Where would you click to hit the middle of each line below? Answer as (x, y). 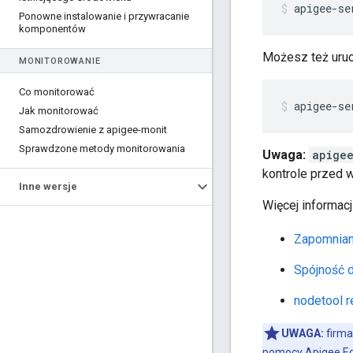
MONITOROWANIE (60, 61)
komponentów (52, 29)
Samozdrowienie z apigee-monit (93, 130)
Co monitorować (57, 92)
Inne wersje (48, 186)
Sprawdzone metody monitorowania (102, 149)
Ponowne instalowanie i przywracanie (104, 16)
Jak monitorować (59, 111)
